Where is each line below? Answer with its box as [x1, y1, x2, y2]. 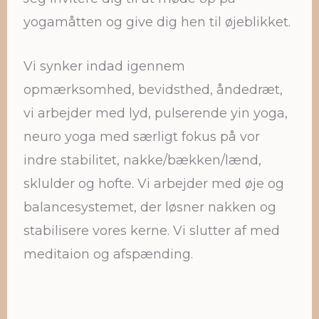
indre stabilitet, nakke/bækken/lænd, [23, 152, 261, 169]
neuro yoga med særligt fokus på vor [23, 129, 260, 145]
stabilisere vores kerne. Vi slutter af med [23, 223, 280, 239]
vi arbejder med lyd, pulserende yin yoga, [23, 105, 288, 122]
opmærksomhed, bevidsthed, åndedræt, [23, 82, 283, 98]
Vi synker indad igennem [23, 58, 185, 75]
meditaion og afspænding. [23, 246, 193, 263]
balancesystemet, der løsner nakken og [23, 199, 276, 216]
